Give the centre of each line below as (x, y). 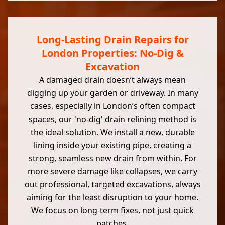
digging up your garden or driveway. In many (113, 93)
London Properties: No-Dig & (113, 53)
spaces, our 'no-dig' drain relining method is (113, 119)
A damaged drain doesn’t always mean (113, 80)
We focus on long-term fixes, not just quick (113, 210)
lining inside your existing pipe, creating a (113, 145)
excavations (149, 184)
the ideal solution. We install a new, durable (113, 132)
